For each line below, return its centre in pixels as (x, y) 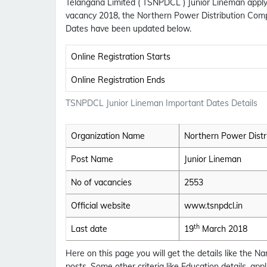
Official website (101, 206)
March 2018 (223, 229)
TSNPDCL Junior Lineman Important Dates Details (162, 103)
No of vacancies (101, 183)
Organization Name (108, 136)
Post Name (92, 159)
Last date (89, 229)
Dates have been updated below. (128, 29)
